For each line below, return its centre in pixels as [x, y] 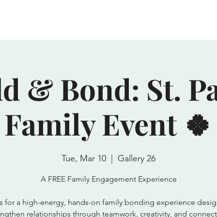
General [156, 20]
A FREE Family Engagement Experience [108, 179]
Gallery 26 [137, 158]
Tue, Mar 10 [84, 158]
